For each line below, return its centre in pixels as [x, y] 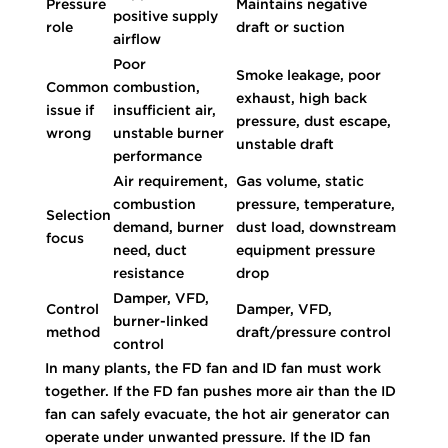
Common [77, 86]
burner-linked [160, 320]
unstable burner [168, 132]
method [72, 331]
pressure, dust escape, [313, 120]
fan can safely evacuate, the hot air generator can [217, 413]
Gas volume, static [299, 180]
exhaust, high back [301, 97]
